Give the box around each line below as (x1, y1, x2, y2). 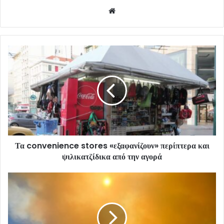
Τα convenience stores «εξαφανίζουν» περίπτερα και (14, 139, 209, 151)
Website (117, 5, 146, 15)
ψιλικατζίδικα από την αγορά (62, 150, 162, 162)
